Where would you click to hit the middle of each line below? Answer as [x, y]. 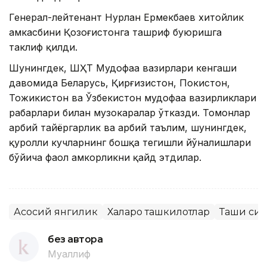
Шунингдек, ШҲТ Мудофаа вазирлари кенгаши [123, 68]
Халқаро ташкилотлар [159, 212]
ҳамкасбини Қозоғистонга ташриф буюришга [115, 32]
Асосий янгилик [56, 212]
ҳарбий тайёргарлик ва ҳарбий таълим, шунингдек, [128, 127]
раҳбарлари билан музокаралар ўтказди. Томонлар [130, 112]
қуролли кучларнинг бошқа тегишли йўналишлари [130, 142]
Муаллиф [69, 254]
